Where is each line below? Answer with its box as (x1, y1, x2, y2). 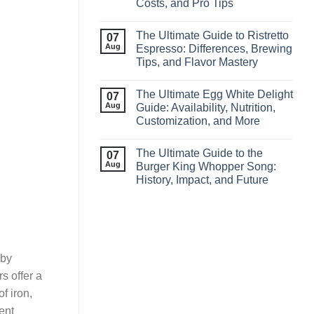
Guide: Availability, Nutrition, (136, 101, 275, 114)
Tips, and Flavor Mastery (136, 55, 258, 68)
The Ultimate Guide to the (136, 146, 263, 159)
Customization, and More (136, 114, 260, 127)
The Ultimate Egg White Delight (136, 88, 293, 100)
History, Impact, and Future (136, 173, 268, 186)
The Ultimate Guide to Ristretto (136, 29, 289, 41)
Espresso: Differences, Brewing (136, 42, 292, 55)
